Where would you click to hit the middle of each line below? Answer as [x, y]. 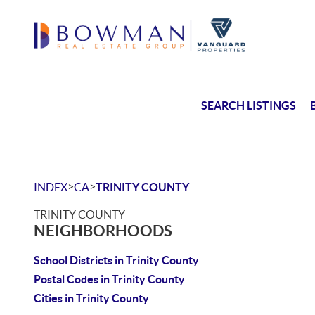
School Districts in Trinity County [116, 260]
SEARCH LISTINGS [249, 105]
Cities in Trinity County [91, 298]
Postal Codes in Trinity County [109, 279]
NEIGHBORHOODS [103, 230]
